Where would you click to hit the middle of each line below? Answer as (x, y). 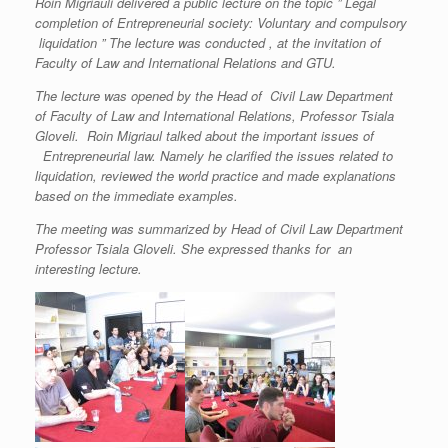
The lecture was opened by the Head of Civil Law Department (214, 95)
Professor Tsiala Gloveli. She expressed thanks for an (193, 248)
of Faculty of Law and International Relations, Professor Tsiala (214, 115)
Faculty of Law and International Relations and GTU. (185, 62)
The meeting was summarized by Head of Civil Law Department (221, 228)
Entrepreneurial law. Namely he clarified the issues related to (214, 155)
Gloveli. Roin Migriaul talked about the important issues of (204, 135)
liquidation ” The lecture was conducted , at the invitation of (208, 42)
